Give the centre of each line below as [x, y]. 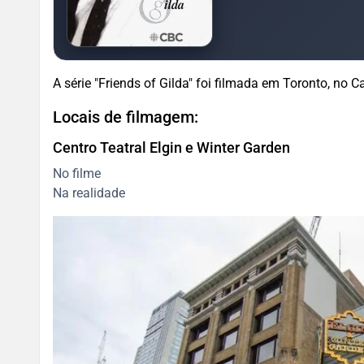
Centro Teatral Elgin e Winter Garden [171, 147]
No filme [77, 173]
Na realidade [89, 193]
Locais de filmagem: [126, 117]
